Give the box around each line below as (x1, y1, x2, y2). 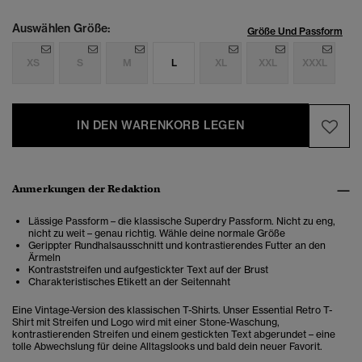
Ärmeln (28, 251, 61, 264)
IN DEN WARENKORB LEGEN (77, 118, 245, 133)
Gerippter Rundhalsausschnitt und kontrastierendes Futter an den (28, 239, 326, 252)
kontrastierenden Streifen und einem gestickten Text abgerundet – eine (12, 328, 335, 341)
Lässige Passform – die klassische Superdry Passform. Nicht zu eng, (28, 215, 335, 228)
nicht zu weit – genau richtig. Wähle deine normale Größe (28, 227, 285, 240)
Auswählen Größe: (12, 21, 110, 36)
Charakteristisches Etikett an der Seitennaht (28, 276, 230, 288)
